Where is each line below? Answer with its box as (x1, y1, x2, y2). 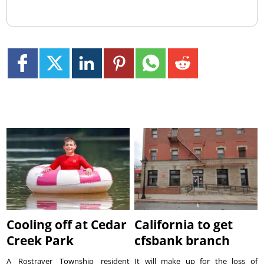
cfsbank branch (134, 232, 230, 249)
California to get (134, 216, 233, 233)
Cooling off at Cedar (6, 216, 127, 233)
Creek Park (6, 232, 74, 249)
